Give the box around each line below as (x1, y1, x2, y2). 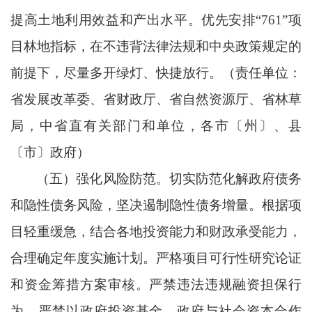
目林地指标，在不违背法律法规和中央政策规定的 (10, 38, 302, 54)
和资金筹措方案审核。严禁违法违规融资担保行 (10, 276, 302, 292)
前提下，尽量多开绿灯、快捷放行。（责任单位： (10, 65, 302, 80)
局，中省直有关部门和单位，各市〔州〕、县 (10, 118, 302, 133)
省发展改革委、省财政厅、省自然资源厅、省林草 (10, 91, 302, 107)
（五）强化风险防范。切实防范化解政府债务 (36, 171, 302, 186)
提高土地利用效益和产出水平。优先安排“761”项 (10, 12, 302, 27)
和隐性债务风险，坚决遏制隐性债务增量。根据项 (10, 197, 302, 212)
